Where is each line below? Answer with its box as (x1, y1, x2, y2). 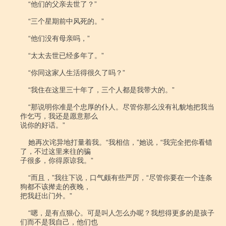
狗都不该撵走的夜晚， (20, 183, 91, 191)
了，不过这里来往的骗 (20, 147, 91, 155)
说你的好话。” (20, 121, 65, 129)
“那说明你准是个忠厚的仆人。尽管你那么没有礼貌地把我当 (20, 103, 28, 111)
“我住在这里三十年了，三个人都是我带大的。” (20, 86, 28, 94)
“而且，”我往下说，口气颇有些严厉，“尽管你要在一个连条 (20, 174, 28, 182)
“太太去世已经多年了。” (20, 51, 28, 60)
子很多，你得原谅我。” (20, 156, 93, 164)
